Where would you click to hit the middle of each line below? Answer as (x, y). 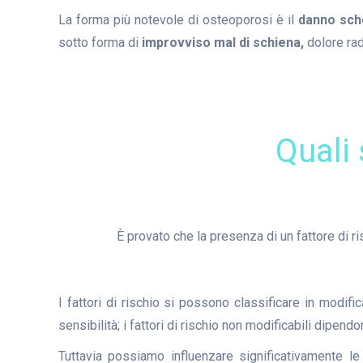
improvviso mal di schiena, (223, 43)
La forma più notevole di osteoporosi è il (179, 20)
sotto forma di (100, 43)
